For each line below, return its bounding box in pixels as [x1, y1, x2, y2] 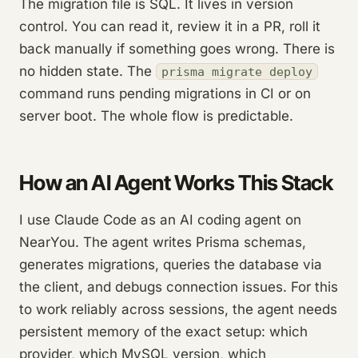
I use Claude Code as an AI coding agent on [19, 211, 301, 228]
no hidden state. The [19, 62, 156, 79]
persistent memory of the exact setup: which [19, 323, 308, 340]
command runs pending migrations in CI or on [19, 85, 311, 101]
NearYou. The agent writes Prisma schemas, [19, 233, 306, 250]
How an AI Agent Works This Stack [19, 169, 333, 195]
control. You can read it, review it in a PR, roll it [19, 18, 320, 34]
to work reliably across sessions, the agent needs [19, 300, 337, 317]
